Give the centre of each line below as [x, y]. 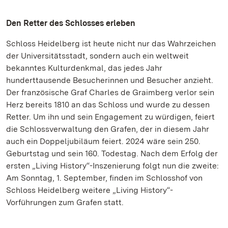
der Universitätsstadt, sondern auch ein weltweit [97, 56]
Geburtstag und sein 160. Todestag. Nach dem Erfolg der [112, 153]
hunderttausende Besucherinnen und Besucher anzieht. [110, 80]
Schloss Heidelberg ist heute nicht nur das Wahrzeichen [111, 44]
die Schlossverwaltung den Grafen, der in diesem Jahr [108, 129]
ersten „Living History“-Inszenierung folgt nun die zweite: [112, 166]
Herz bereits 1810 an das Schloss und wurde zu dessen [108, 105]
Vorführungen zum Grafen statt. [65, 202]
